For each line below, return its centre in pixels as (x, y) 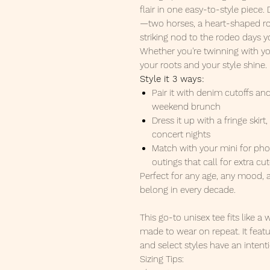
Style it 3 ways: (172, 79)
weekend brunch (186, 107)
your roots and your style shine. (203, 65)
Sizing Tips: (162, 259)
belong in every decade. (188, 190)
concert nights (181, 135)
